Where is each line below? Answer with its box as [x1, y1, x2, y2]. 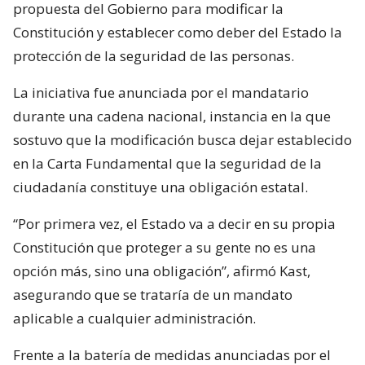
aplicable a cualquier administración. [13, 308, 256, 328]
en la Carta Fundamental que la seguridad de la [13, 153, 322, 173]
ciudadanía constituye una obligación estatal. [13, 177, 308, 196]
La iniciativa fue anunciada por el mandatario [13, 82, 309, 102]
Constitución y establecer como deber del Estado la [13, 22, 342, 42]
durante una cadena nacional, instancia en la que [13, 106, 331, 125]
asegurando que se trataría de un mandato [13, 284, 292, 304]
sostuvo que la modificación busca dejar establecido [13, 130, 352, 149]
